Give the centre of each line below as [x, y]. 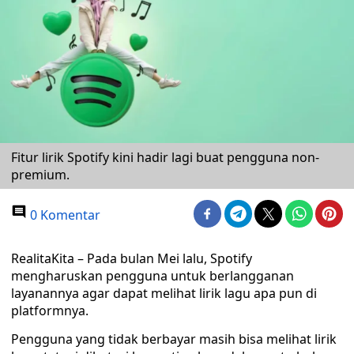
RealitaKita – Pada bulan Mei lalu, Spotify [132, 258]
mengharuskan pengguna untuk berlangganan [153, 276]
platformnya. [50, 311]
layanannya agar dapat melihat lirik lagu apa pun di [164, 293]
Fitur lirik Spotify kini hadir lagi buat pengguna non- [165, 157]
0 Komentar [64, 215]
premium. [40, 175]
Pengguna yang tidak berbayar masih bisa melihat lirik [174, 339]
